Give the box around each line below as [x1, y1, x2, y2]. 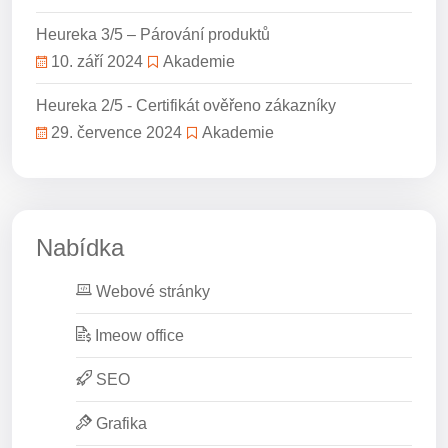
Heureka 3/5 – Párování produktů [36, 26, 270, 43]
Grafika [92, 415, 147, 432]
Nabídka [36, 234, 124, 261]
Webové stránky [92, 283, 210, 300]
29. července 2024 [47, 124, 186, 141]
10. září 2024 [47, 53, 147, 70]
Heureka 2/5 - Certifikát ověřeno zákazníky [36, 97, 336, 114]
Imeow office [91, 327, 184, 344]
